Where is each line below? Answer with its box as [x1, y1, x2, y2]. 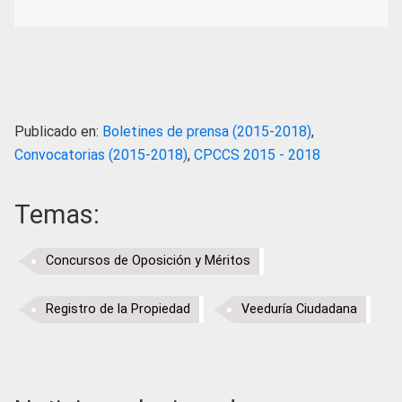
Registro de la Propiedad [46, 301, 190, 317]
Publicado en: [14, 122, 102, 140]
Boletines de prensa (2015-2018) [102, 122, 311, 140]
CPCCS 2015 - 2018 [194, 145, 320, 163]
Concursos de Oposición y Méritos [46, 252, 250, 268]
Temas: [14, 198, 100, 230]
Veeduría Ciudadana [241, 301, 357, 317]
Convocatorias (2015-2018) [14, 145, 188, 163]
